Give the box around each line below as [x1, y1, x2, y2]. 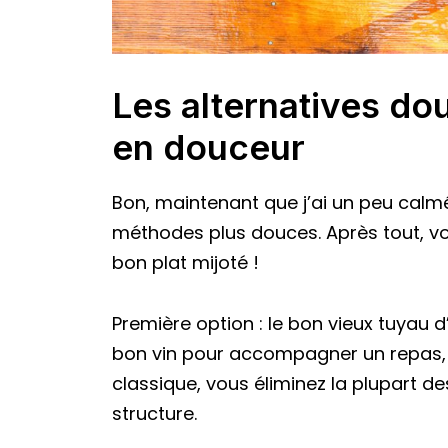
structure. [112, 401, 197, 427]
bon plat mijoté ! [112, 250, 259, 276]
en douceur [112, 126, 305, 169]
